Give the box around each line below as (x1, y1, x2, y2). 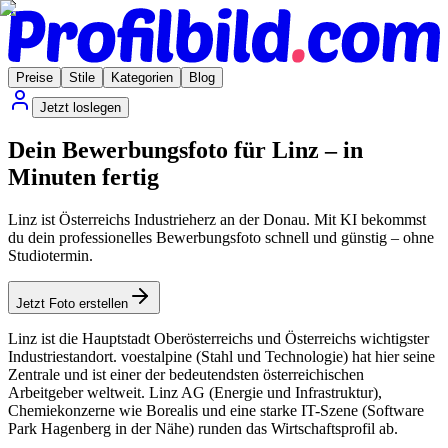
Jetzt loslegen (40, 99, 121, 115)
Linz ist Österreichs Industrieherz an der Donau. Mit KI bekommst (8, 211, 426, 229)
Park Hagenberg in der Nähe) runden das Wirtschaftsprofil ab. (8, 420, 398, 438)
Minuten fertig (8, 164, 159, 191)
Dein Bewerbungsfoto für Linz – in (8, 137, 363, 164)
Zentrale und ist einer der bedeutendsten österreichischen (8, 366, 364, 384)
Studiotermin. (8, 247, 93, 265)
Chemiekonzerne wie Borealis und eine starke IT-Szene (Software (8, 402, 424, 420)
